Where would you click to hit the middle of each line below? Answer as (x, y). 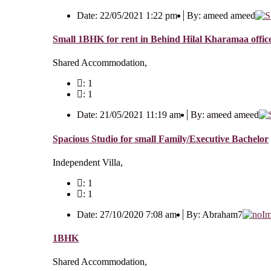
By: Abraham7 (214, 214)
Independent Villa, (88, 162)
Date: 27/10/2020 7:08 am (127, 214)
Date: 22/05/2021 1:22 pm (127, 15)
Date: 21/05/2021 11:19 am (129, 115)
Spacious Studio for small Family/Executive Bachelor (161, 139)
